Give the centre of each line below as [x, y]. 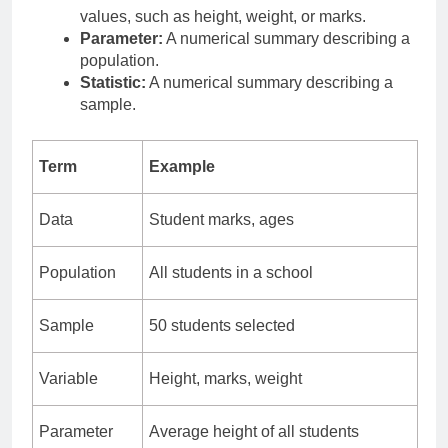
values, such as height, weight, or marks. [223, 17]
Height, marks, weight [225, 379]
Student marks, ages [221, 220]
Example [182, 167]
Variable [68, 379]
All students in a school [231, 273]
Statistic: [113, 83]
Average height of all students [254, 432]
